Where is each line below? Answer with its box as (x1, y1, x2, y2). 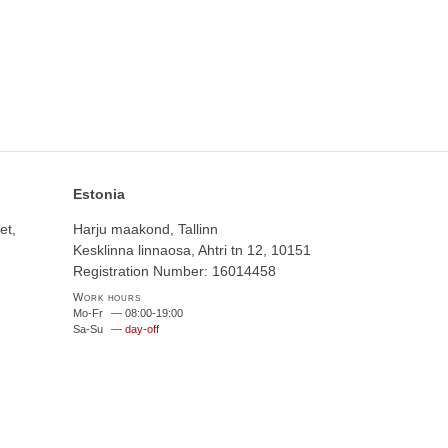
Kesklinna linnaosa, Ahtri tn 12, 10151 (73, 242, 312, 258)
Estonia (73, 186, 126, 202)
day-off (125, 323, 160, 335)
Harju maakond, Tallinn (73, 221, 219, 237)
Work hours (73, 291, 141, 303)
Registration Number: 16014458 (73, 263, 277, 279)
